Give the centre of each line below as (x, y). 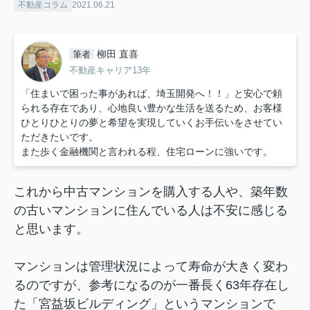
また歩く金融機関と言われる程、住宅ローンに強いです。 (147, 152)
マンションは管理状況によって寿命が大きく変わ (151, 267)
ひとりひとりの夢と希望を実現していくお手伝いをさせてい (152, 123)
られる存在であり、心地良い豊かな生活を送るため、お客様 (152, 108)
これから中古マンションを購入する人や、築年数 (151, 192)
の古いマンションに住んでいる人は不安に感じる (151, 211)
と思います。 (51, 229)
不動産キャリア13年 (110, 70)
